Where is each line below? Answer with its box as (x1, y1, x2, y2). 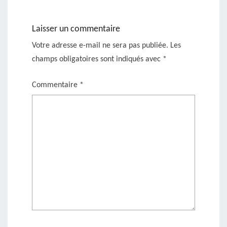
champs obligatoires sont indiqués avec (32, 55, 163, 63)
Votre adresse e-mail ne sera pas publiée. (32, 41, 168, 50)
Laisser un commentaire (32, 24, 120, 34)
